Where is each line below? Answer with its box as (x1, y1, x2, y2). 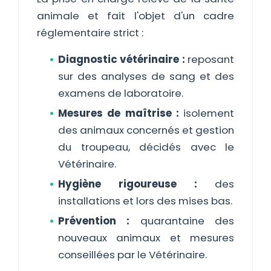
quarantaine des (129, 214, 235, 228)
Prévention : (58, 214, 130, 228)
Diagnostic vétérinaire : (58, 52, 185, 67)
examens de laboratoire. (58, 86, 183, 100)
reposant (184, 52, 235, 67)
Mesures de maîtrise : (58, 106, 179, 120)
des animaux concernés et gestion (58, 123, 234, 137)
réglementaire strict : (37, 25, 143, 40)
